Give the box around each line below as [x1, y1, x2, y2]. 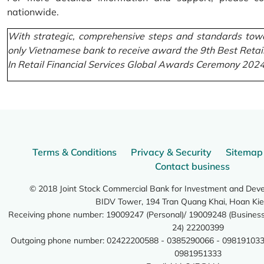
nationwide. [7, 6, 59, 18]
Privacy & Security [131, 146, 212, 159]
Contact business [154, 160, 230, 173]
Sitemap [226, 146, 263, 159]
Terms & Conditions [32, 146, 117, 159]
